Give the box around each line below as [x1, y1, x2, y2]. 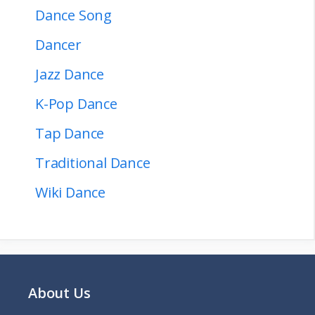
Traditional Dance [35, 153, 150, 172]
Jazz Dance [35, 64, 104, 84]
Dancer [35, 34, 82, 54]
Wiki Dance [35, 182, 105, 202]
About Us [28, 283, 91, 302]
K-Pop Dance [35, 94, 117, 113]
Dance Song [35, 5, 112, 25]
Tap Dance [35, 123, 105, 143]
